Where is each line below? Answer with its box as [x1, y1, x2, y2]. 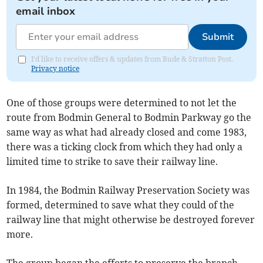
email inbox [16, 4, 76, 19]
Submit [201, 31, 234, 44]
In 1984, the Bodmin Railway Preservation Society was [6, 184, 250, 197]
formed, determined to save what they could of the [6, 199, 235, 211]
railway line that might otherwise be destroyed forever [6, 214, 255, 226]
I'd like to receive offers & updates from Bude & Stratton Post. [31, 55, 234, 64]
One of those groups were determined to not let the [6, 97, 237, 109]
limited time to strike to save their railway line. [6, 156, 218, 168]
